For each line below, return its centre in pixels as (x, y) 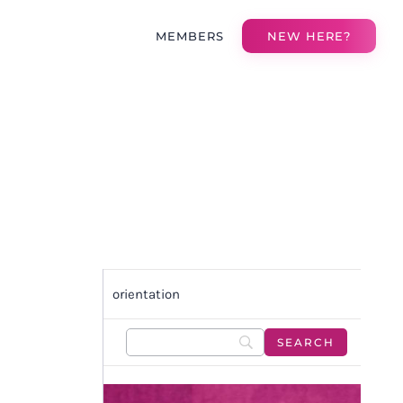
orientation (146, 294)
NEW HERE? (309, 36)
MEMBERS (190, 36)
